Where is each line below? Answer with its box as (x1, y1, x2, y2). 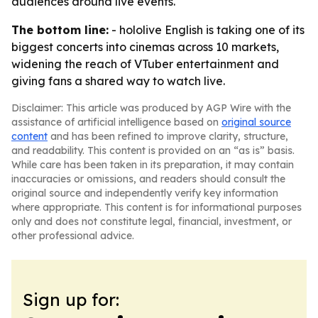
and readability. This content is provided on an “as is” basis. (11, 144, 295, 157)
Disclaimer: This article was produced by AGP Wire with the (11, 102, 291, 114)
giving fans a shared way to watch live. (11, 74, 225, 88)
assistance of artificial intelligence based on (11, 116, 221, 128)
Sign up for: (23, 289, 119, 310)
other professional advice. (11, 229, 134, 242)
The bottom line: (11, 23, 109, 37)
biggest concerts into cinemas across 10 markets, (11, 40, 279, 54)
